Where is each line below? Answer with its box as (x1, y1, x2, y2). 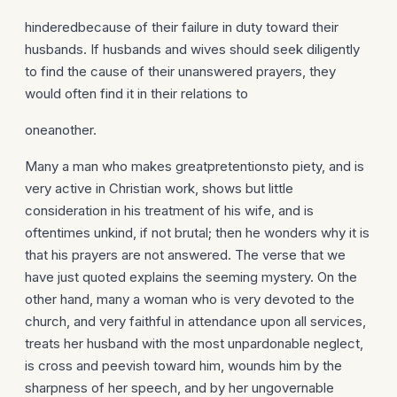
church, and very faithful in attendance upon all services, (25, 313, 366, 330)
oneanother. (25, 121, 97, 138)
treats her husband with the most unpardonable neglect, (25, 335, 363, 352)
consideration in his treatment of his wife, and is (25, 202, 314, 219)
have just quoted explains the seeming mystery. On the (25, 269, 357, 285)
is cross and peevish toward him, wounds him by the (25, 357, 342, 374)
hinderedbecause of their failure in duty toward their (25, 19, 339, 35)
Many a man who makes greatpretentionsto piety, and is (25, 158, 364, 175)
